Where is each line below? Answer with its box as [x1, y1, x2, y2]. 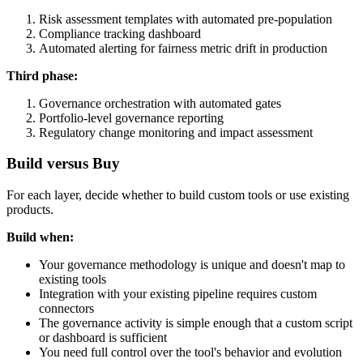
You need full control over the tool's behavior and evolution [39, 345, 342, 359]
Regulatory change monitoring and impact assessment [39, 125, 313, 139]
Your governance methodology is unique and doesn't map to [39, 258, 345, 271]
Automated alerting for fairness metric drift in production [39, 41, 327, 55]
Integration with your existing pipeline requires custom [39, 287, 317, 301]
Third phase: [6, 68, 78, 83]
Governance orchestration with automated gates [39, 96, 281, 110]
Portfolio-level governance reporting [39, 110, 224, 125]
